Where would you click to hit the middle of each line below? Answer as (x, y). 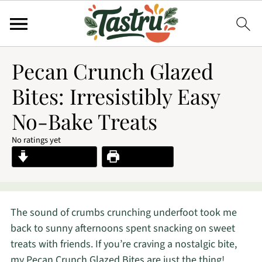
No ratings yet (36, 140)
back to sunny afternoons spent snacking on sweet (123, 228)
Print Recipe (144, 156)
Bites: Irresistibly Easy (116, 96)
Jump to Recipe (61, 156)
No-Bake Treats (85, 121)
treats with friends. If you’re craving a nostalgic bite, (123, 244)
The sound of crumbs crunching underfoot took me (123, 213)
